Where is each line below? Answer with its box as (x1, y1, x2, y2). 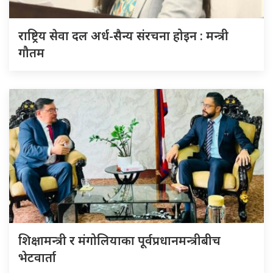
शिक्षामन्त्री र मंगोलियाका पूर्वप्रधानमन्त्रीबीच (18, 232, 221, 249)
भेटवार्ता (18, 249, 56, 266)
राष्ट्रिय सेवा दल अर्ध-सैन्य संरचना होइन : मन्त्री (18, 27, 229, 44)
